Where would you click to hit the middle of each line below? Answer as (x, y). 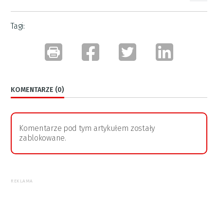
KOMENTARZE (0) (38, 90)
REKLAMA (22, 181)
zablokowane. (43, 138)
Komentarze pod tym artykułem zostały (87, 128)
